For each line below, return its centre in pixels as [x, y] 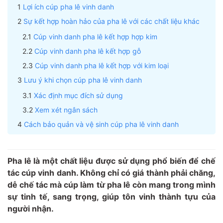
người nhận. [32, 208]
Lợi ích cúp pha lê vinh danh [68, 6]
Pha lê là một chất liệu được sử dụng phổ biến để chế [111, 161]
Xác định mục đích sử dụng [78, 95]
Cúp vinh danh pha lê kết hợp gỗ [88, 51]
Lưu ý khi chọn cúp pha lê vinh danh [83, 80]
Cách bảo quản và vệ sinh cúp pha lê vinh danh [101, 124]
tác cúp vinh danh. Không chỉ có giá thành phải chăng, [111, 172]
